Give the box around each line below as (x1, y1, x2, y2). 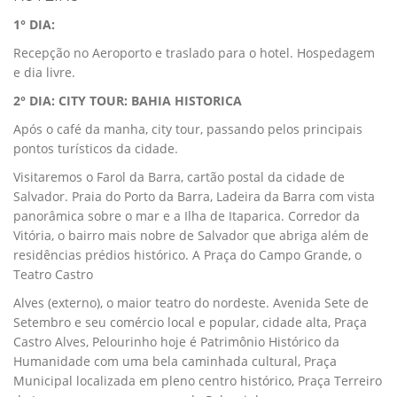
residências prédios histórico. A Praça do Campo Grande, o (13, 245, 362, 263)
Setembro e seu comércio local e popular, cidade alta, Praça (13, 313, 367, 331)
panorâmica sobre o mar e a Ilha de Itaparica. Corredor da (13, 206, 360, 224)
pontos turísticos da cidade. (13, 139, 178, 157)
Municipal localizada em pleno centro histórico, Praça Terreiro (13, 371, 382, 389)
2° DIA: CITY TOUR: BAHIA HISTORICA (13, 91, 242, 109)
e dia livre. (13, 63, 75, 81)
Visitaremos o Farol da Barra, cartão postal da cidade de (13, 167, 345, 185)
